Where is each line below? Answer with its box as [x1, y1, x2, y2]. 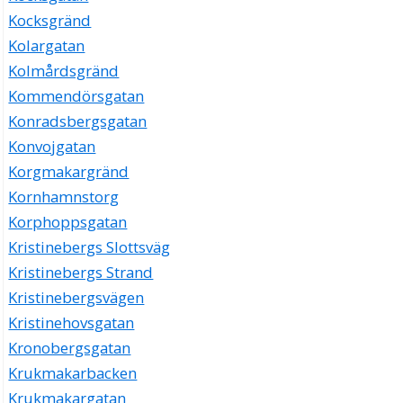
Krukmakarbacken [8, 363, 138, 384]
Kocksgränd [8, 10, 92, 31]
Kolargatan [8, 35, 85, 57]
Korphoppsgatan [8, 211, 128, 233]
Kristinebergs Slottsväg [8, 237, 171, 258]
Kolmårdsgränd [8, 60, 120, 82]
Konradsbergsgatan [8, 111, 148, 132]
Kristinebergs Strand [8, 262, 154, 283]
